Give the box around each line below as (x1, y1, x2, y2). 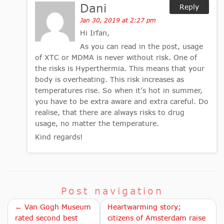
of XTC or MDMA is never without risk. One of (35, 53, 197, 62)
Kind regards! (35, 132, 83, 141)
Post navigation (60, 185, 163, 197)
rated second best (15, 213, 78, 222)
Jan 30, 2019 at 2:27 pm (80, 16, 156, 24)
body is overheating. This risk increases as (35, 75, 184, 84)
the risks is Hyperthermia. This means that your (35, 64, 204, 73)
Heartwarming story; (107, 202, 181, 211)
